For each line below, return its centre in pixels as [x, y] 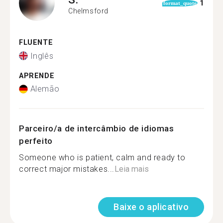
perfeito [36, 141]
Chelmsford [88, 11]
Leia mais [132, 169]
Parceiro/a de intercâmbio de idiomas [97, 128]
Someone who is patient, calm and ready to [102, 158]
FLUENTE [36, 43]
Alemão [45, 89]
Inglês [42, 56]
